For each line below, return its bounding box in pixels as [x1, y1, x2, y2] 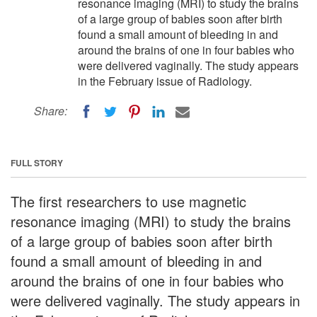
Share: [34, 103, 67, 119]
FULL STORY [11, 156, 63, 169]
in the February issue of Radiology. [78, 73, 252, 89]
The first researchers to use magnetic [11, 190, 246, 212]
